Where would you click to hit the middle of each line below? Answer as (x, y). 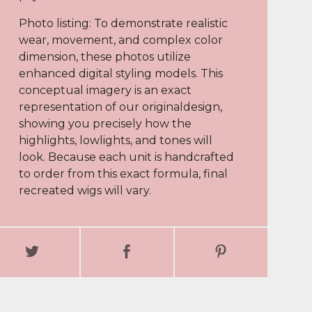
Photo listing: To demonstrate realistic (123, 23)
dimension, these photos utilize (104, 57)
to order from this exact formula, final (123, 174)
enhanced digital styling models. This (120, 73)
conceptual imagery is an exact (105, 90)
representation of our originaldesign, (120, 107)
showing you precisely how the (105, 124)
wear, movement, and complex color (120, 40)
